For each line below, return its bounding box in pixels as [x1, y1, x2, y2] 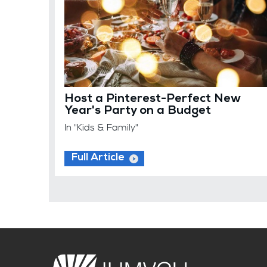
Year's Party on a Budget [64, 105, 211, 118]
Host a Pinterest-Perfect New [64, 94, 241, 106]
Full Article [71, 153, 125, 164]
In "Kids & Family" [64, 122, 138, 134]
